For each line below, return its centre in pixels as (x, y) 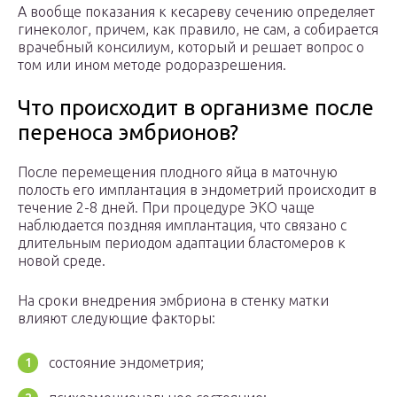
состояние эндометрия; (126, 363)
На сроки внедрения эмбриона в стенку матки (173, 301)
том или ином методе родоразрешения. (152, 65)
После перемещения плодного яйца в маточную (178, 172)
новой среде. (62, 261)
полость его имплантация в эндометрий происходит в (197, 190)
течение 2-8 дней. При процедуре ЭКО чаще (166, 208)
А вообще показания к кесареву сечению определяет (196, 12)
